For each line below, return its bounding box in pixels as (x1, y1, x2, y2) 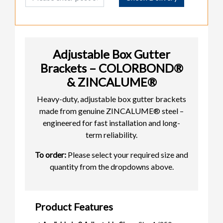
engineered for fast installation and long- (43, 117, 180, 127)
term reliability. (86, 129, 137, 139)
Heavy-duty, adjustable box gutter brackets (37, 94, 186, 104)
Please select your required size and (66, 149, 188, 159)
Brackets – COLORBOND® (40, 60, 183, 75)
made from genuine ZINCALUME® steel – (39, 106, 184, 115)
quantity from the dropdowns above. (49, 161, 174, 171)
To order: (35, 149, 66, 159)
